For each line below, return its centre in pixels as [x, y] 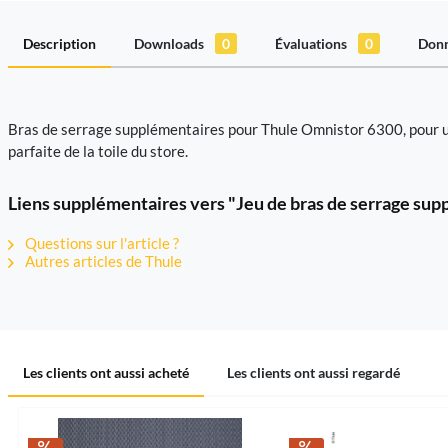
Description [59, 43]
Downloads [170, 43]
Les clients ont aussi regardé [313, 372]
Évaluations [312, 43]
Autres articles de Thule [102, 261]
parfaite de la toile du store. [98, 151]
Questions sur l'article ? [100, 243]
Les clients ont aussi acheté [106, 372]
